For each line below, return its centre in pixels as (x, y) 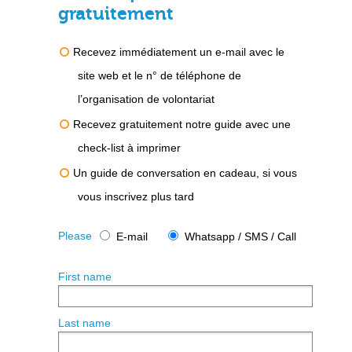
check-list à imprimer (129, 148)
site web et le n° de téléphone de (159, 75)
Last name (84, 323)
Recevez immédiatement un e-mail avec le (179, 52)
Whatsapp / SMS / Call (240, 236)
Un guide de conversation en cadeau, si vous (185, 173)
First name (85, 277)
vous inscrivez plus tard (136, 196)
